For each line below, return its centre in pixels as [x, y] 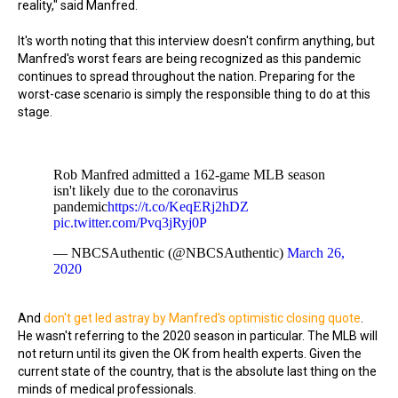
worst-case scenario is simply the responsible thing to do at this [194, 94]
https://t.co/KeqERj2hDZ [178, 207]
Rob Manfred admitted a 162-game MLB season [189, 175]
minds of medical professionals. [107, 389]
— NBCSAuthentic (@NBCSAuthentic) [170, 253]
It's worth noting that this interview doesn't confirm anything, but [196, 41]
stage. [35, 112]
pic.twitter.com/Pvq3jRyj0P [130, 223]
